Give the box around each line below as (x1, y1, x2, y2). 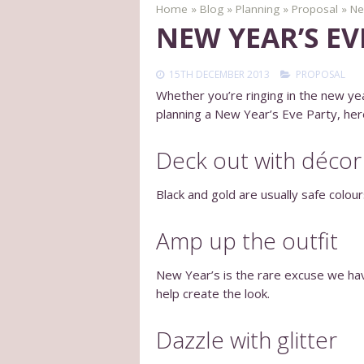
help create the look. (156, 284, 270, 301)
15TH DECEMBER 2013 (167, 67, 272, 82)
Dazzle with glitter (156, 323, 337, 355)
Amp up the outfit (156, 224, 338, 256)
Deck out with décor (156, 145, 362, 176)
